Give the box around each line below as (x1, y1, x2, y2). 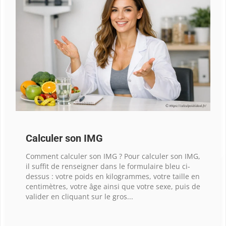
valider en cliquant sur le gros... (26, 191, 133, 201)
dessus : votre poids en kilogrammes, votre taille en (26, 171, 200, 181)
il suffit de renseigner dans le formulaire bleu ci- (26, 161, 190, 171)
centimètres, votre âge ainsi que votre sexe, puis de (26, 181, 200, 191)
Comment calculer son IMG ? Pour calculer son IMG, (26, 151, 200, 161)
